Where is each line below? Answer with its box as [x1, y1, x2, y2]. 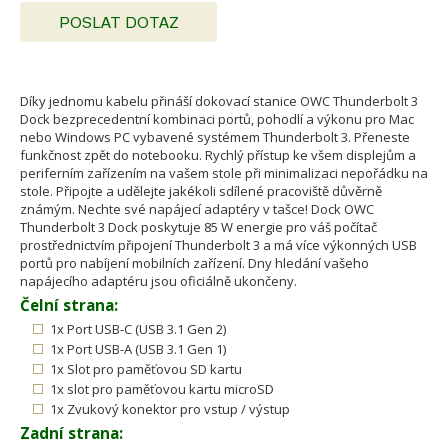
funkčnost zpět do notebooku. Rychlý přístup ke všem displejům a [20, 146, 416, 165]
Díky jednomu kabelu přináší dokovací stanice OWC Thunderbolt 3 [20, 92, 418, 111]
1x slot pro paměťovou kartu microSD [50, 380, 274, 399]
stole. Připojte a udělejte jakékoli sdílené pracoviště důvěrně [20, 182, 382, 201]
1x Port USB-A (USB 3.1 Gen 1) [50, 340, 226, 359]
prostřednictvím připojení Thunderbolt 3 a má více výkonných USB [20, 236, 417, 255]
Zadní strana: [20, 423, 123, 444]
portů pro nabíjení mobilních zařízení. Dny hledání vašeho [20, 254, 369, 273]
